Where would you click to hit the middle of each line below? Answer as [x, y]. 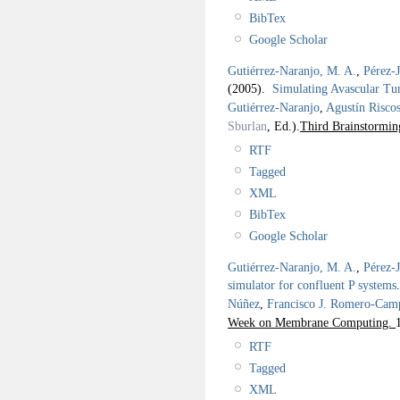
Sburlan [247, 125]
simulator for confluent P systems [312, 284]
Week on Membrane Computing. [312, 322]
